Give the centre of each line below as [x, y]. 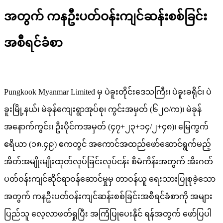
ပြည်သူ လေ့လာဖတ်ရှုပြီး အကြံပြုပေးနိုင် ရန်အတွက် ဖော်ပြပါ [108, 214]
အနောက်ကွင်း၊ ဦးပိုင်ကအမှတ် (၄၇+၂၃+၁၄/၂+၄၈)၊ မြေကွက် [106, 127]
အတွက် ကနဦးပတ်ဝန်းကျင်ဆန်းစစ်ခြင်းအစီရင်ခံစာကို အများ [108, 197]
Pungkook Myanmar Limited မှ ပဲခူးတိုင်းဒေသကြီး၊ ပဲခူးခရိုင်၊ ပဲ [108, 92]
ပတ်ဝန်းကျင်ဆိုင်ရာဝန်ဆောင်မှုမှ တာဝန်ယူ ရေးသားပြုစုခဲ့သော [110, 179]
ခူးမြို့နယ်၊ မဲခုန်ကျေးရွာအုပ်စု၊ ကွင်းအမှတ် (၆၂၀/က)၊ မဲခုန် [103, 110]
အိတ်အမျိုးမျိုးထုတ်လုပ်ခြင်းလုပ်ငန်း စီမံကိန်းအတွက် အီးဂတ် [109, 162]
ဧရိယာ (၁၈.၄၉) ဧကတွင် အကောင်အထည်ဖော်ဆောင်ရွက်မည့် [108, 144]
